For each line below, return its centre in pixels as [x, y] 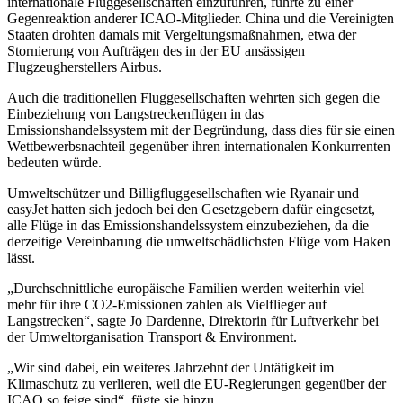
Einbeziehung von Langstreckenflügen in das [135, 114]
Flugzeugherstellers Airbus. [85, 67]
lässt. [21, 258]
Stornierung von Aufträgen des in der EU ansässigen [156, 51]
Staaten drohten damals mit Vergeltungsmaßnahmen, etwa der [182, 35]
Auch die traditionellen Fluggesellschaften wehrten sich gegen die [193, 98]
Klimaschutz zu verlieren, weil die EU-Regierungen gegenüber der [197, 384]
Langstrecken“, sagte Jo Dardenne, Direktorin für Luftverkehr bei [193, 321]
